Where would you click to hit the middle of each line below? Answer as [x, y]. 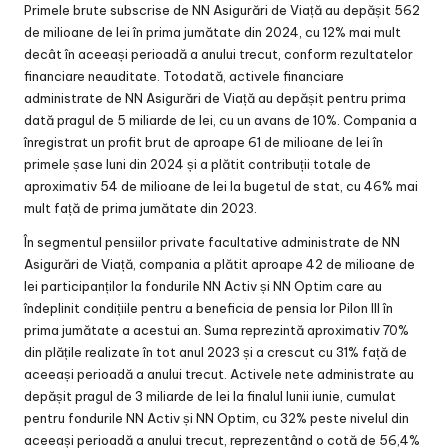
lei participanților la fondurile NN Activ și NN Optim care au [203, 285]
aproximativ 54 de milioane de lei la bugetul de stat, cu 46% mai [221, 185]
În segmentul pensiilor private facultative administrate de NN [212, 241]
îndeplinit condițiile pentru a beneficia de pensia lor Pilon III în [208, 307]
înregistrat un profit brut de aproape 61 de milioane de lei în [203, 141]
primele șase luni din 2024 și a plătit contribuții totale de [197, 163]
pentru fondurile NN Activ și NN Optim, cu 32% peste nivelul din [216, 417]
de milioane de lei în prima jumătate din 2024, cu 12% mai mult [212, 31]
